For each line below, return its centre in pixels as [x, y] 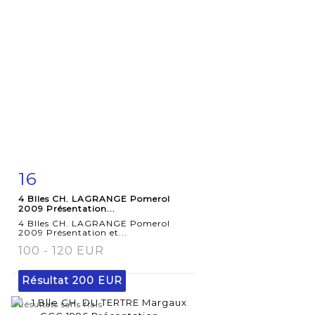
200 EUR [97, 280]
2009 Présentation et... [73, 232]
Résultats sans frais [60, 304]
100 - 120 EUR [61, 250]
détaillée [57, 206]
